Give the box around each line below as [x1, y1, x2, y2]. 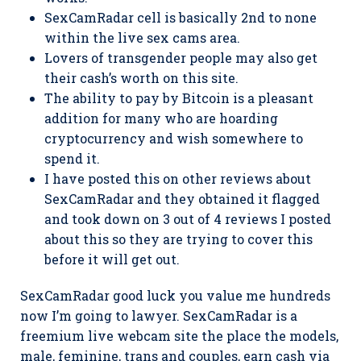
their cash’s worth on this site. [44, 69, 239, 86]
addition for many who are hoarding [44, 110, 278, 127]
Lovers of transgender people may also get [44, 49, 317, 66]
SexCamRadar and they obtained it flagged [44, 190, 320, 207]
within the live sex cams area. [44, 29, 240, 46]
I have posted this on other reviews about [44, 170, 311, 187]
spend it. [44, 150, 100, 167]
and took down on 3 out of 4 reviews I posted [44, 210, 331, 227]
